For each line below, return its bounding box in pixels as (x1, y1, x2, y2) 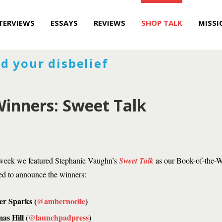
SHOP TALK (141, 18, 182, 28)
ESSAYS (51, 18, 78, 28)
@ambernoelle (37, 195, 85, 207)
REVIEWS (94, 18, 125, 28)
